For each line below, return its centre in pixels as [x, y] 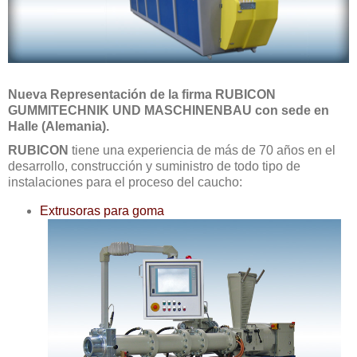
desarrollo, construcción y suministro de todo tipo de [154, 166]
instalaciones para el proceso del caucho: [125, 182]
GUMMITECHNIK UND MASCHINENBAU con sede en [169, 110]
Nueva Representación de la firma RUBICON [142, 94]
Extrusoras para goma [102, 211]
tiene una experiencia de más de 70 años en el [202, 150]
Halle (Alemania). [59, 126]
